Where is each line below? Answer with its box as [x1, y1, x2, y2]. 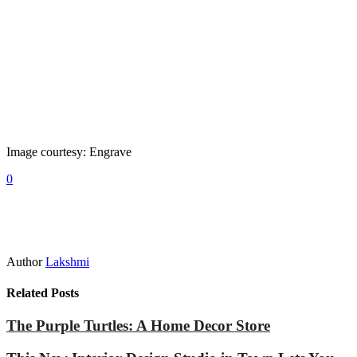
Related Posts [6, 286, 79, 300]
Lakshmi [45, 254, 89, 269]
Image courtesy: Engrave [6, 144, 131, 159]
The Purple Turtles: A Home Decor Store [6, 317, 270, 335]
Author [6, 254, 42, 269]
